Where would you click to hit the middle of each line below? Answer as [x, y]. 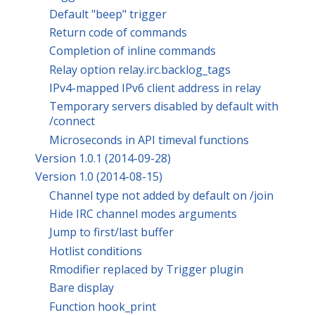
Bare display [82, 288]
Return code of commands [118, 33]
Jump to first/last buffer [111, 232]
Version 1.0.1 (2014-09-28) [103, 159]
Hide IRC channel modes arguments [143, 214]
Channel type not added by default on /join [161, 195]
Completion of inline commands [133, 51]
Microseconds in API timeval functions [149, 140]
